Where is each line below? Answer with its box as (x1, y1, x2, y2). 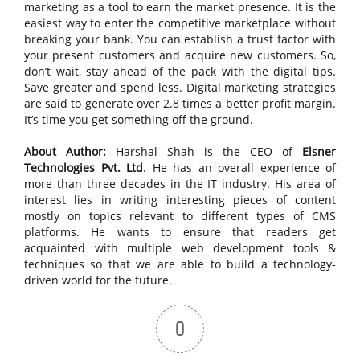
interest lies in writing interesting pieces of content (24, 192, 336, 207)
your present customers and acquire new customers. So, (24, 47, 336, 63)
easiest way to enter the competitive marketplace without (24, 15, 336, 31)
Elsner (302, 144, 336, 159)
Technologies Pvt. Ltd (24, 160, 143, 175)
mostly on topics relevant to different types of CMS (24, 208, 336, 223)
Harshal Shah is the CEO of (106, 144, 302, 159)
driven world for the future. (24, 272, 172, 288)
